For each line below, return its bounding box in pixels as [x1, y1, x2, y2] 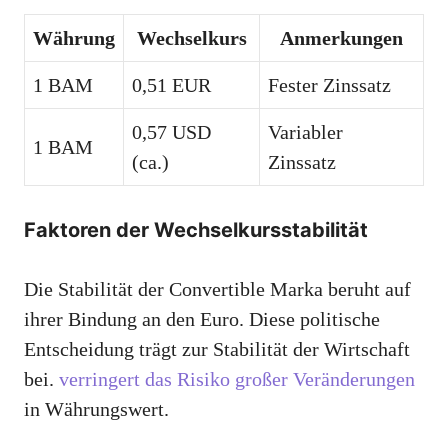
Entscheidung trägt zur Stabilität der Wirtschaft [24, 338, 410, 361]
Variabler [268, 121, 343, 144]
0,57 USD [132, 121, 211, 144]
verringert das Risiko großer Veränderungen [59, 368, 415, 391]
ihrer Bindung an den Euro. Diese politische [24, 308, 380, 331]
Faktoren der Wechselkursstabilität [24, 218, 368, 243]
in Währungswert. [24, 398, 169, 421]
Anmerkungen [280, 27, 403, 50]
